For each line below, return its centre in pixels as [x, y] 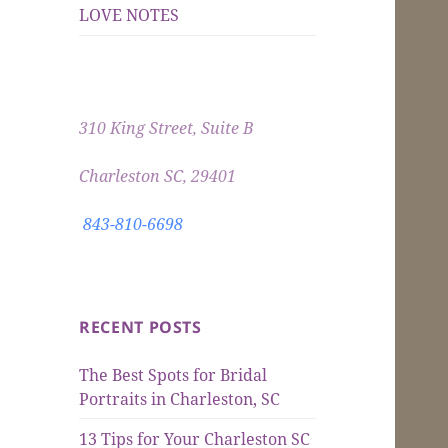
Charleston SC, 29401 [158, 175]
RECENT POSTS [140, 326]
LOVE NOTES [129, 15]
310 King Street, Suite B [166, 127]
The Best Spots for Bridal [173, 374]
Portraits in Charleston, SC [180, 398]
